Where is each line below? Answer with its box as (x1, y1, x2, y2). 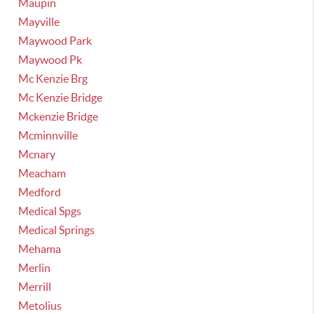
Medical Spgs (18, 205, 82, 217)
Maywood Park (18, 34, 93, 47)
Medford (18, 186, 62, 198)
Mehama (18, 243, 62, 255)
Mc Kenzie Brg (18, 72, 88, 85)
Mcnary (18, 148, 56, 161)
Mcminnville (18, 129, 78, 142)
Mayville (18, 15, 60, 28)
